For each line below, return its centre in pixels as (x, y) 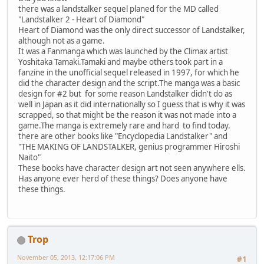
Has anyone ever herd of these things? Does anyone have (123, 178)
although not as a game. (62, 40)
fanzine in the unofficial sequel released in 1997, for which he (129, 72)
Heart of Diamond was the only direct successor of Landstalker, (132, 30)
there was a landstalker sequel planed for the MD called (118, 9)
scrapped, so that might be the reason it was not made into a (127, 115)
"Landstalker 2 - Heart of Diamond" (81, 19)
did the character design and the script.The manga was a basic (129, 83)
